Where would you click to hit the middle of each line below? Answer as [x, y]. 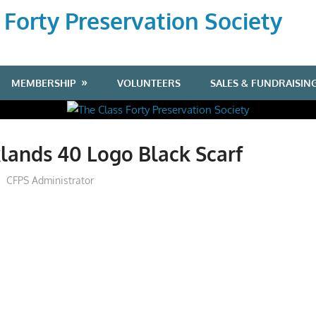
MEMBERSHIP [44, 83]
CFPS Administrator [50, 180]
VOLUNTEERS [148, 83]
